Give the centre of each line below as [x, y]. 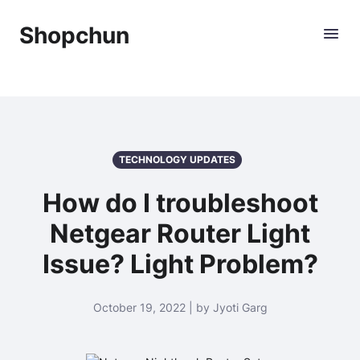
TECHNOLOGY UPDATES [177, 160]
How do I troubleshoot [180, 203]
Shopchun [74, 35]
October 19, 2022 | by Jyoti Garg [180, 307]
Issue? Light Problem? [180, 264]
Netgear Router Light [180, 233]
